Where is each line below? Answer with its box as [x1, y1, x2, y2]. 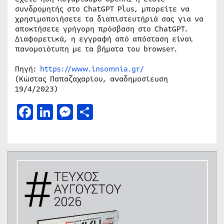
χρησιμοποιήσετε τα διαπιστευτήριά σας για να [15, 13, 203, 24]
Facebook [33, 100, 104, 123]
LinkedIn [53, 100, 122, 123]
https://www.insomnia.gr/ [40, 63, 144, 74]
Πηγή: [15, 63, 40, 74]
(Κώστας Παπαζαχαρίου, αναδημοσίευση [15, 73, 168, 84]
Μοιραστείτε [93, 100, 189, 123]
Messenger [73, 100, 153, 123]
